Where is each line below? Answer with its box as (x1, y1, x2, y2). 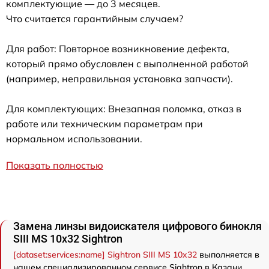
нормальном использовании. (6, 132, 142, 145)
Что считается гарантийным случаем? (6, 12, 183, 25)
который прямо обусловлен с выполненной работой (6, 57, 249, 70)
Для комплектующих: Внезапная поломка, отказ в (6, 102, 241, 115)
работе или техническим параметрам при (6, 117, 203, 130)
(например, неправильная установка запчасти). (6, 72, 233, 85)
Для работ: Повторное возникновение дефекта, (6, 42, 229, 55)
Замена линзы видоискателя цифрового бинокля (13, 219, 262, 232)
